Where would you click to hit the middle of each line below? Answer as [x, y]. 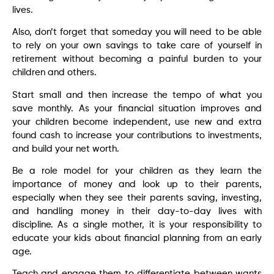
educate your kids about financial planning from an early [137, 238]
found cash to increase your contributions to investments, [137, 135]
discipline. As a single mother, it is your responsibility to [137, 224]
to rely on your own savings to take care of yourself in [137, 46]
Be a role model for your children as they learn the [137, 171]
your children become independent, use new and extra [137, 122]
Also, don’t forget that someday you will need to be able [137, 32]
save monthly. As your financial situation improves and [137, 108]
